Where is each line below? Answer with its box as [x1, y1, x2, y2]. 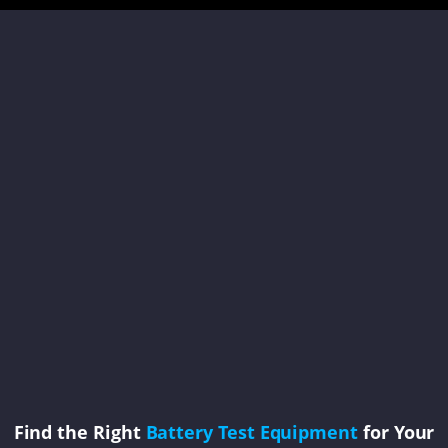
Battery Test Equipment [145, 419, 359, 445]
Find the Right [13, 419, 146, 445]
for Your [358, 419, 435, 445]
